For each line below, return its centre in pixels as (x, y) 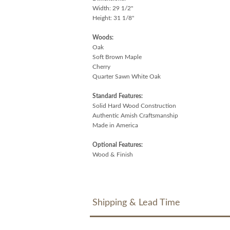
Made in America (115, 125)
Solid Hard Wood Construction (134, 106)
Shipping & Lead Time (136, 203)
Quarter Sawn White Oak (126, 76)
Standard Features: (117, 96)
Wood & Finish (112, 154)
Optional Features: (117, 145)
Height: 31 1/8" (113, 18)
